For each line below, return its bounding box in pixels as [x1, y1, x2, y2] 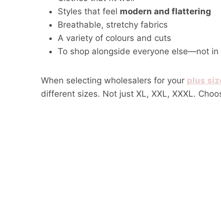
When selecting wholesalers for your [41, 75, 187, 86]
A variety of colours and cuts [58, 33, 171, 43]
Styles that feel [58, 6, 120, 17]
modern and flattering [120, 6, 211, 17]
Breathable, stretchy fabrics [58, 20, 168, 30]
